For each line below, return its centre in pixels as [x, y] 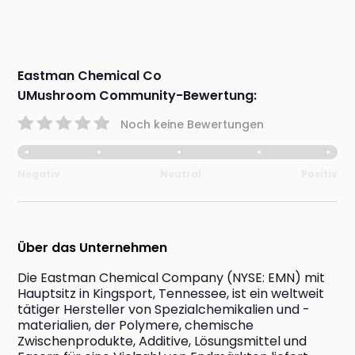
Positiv [319, 174]
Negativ [39, 174]
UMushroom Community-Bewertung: [137, 96]
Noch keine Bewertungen [193, 124]
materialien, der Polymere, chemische [136, 326]
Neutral [181, 174]
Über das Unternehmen [93, 248]
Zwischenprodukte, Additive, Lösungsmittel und [162, 342]
